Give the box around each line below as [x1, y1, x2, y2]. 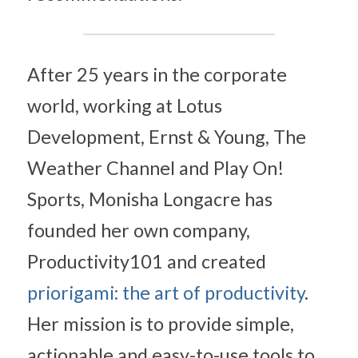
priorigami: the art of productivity [27, 281, 304, 304]
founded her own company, [27, 219, 250, 241]
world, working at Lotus [27, 94, 222, 117]
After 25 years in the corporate [27, 63, 287, 86]
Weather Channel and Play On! [27, 157, 284, 179]
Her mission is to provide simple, [27, 312, 294, 335]
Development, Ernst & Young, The [27, 125, 306, 148]
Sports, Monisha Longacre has [27, 188, 272, 210]
